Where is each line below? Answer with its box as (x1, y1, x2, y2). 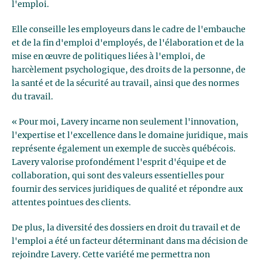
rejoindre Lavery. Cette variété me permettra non (12, 250, 210, 259)
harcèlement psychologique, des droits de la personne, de (12, 65, 246, 74)
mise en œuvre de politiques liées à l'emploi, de (12, 52, 205, 61)
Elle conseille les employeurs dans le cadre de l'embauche (12, 25, 246, 34)
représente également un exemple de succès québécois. (12, 144, 236, 153)
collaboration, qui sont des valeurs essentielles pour (12, 171, 224, 180)
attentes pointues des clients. (12, 198, 131, 207)
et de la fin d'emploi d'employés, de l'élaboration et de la (12, 39, 244, 47)
